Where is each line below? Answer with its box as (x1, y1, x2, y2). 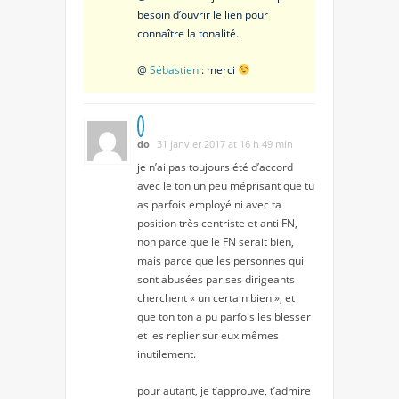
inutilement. (137, 346, 196, 362)
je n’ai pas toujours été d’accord (137, 159, 293, 175)
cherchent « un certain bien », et (137, 290, 295, 306)
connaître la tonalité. (137, 26, 239, 42)
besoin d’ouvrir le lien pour (137, 7, 268, 23)
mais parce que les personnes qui (137, 253, 304, 269)
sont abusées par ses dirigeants (137, 272, 295, 288)
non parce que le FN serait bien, (137, 234, 294, 250)
